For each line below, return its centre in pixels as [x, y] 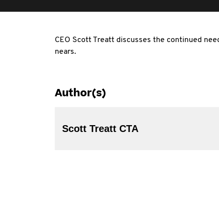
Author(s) [80, 93]
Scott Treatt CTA [129, 129]
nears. [66, 52]
